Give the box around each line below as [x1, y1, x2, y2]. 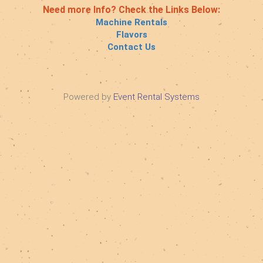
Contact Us [107, 42, 156, 52]
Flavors [116, 29, 147, 40]
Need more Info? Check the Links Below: [43, 4, 220, 15]
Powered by [63, 92, 113, 102]
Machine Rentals [96, 17, 167, 28]
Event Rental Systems [113, 92, 200, 102]
